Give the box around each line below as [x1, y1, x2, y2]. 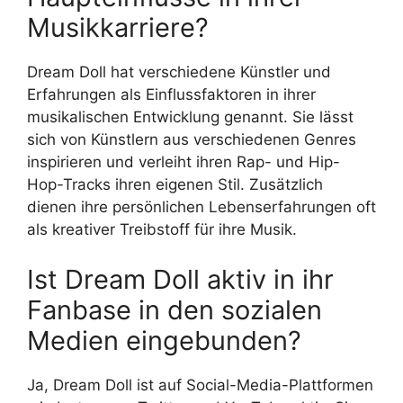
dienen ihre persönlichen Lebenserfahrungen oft [27, 198, 376, 217]
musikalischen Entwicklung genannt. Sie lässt [27, 108, 354, 127]
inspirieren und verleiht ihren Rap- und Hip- [27, 153, 340, 172]
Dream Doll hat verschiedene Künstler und [27, 63, 331, 82]
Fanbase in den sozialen [27, 293, 322, 326]
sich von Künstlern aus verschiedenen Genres [27, 130, 356, 149]
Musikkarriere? [27, 12, 209, 44]
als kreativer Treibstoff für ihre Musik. [27, 220, 297, 239]
